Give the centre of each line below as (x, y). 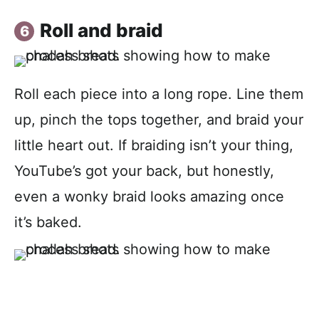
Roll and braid (101, 30)
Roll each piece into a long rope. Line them (159, 94)
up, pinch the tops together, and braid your (159, 119)
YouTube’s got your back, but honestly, (144, 171)
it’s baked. (48, 222)
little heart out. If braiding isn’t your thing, (154, 145)
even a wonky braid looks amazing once (149, 196)
